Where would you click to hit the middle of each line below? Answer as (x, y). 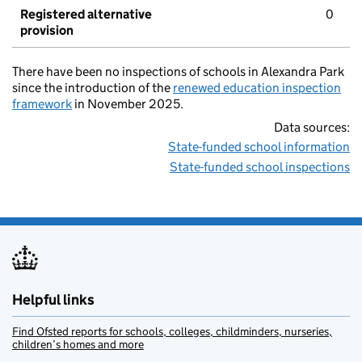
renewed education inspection (257, 88)
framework (42, 104)
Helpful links (53, 300)
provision (47, 31)
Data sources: (312, 128)
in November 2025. (128, 104)
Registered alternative (86, 15)
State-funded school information (259, 147)
